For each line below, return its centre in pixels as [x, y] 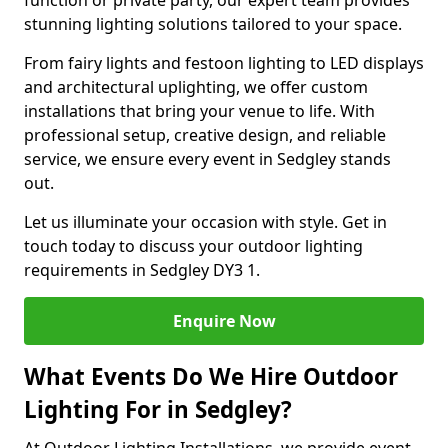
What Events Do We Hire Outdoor [211, 376]
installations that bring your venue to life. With [199, 111]
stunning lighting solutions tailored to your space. [213, 24]
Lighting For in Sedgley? [158, 409]
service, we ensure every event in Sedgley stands [207, 159]
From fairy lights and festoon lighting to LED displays [224, 63]
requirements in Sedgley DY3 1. [142, 270]
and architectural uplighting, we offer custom [196, 87]
